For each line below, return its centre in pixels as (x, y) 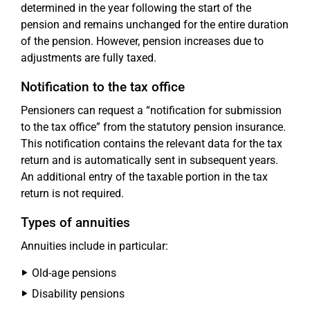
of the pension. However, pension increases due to (142, 41)
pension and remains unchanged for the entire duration (155, 24)
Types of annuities (75, 222)
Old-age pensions (74, 273)
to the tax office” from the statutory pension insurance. (153, 127)
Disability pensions (78, 293)
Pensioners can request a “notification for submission (151, 110)
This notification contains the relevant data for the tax (152, 143)
